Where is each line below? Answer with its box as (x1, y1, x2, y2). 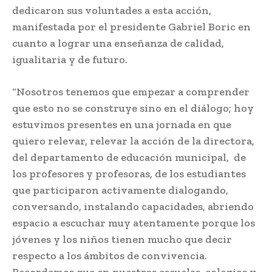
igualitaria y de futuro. (12, 53, 127, 67)
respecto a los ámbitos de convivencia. (12, 249, 207, 263)
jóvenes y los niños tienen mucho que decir (12, 233, 232, 246)
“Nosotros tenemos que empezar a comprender (12, 85, 250, 99)
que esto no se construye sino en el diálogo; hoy (12, 101, 254, 115)
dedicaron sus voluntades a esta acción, (12, 4, 211, 18)
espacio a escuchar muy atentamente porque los (12, 216, 255, 230)
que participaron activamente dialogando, (12, 183, 228, 197)
